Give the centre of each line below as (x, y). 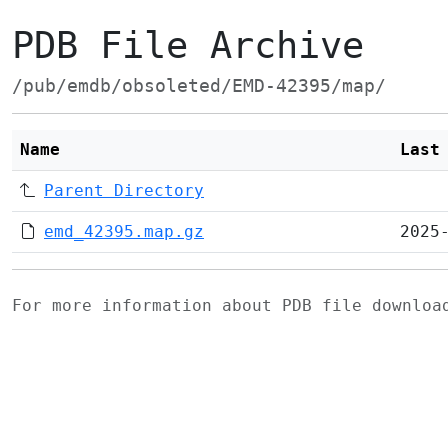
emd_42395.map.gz (124, 231)
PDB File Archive (188, 45)
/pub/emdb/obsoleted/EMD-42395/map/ (199, 86)
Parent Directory (124, 190)
